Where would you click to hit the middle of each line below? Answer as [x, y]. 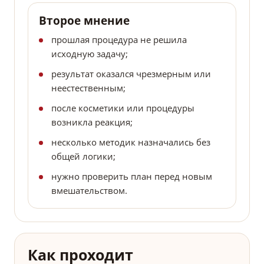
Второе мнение [84, 21]
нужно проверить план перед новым [132, 176]
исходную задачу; [90, 54]
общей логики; [83, 156]
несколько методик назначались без [131, 142]
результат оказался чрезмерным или [131, 74]
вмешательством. [89, 191]
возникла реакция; [92, 122]
